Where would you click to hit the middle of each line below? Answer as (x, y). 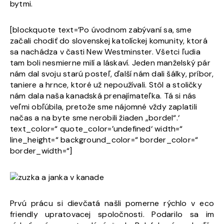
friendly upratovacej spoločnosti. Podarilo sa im (112, 214)
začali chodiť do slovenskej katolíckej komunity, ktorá (109, 40)
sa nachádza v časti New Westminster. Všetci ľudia (105, 51)
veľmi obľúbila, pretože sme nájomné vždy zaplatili (104, 106)
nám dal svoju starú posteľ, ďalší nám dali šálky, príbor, (112, 73)
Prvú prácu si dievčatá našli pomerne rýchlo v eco (112, 203)
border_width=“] (41, 150)
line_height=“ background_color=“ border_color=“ (104, 139)
